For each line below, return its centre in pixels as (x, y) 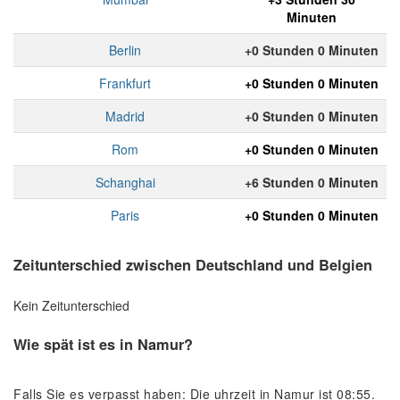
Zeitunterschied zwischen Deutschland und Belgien (193, 265)
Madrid (125, 117)
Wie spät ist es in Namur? (103, 344)
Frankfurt (125, 83)
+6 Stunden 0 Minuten (312, 183)
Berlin (125, 50)
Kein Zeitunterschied (71, 305)
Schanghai (125, 183)
